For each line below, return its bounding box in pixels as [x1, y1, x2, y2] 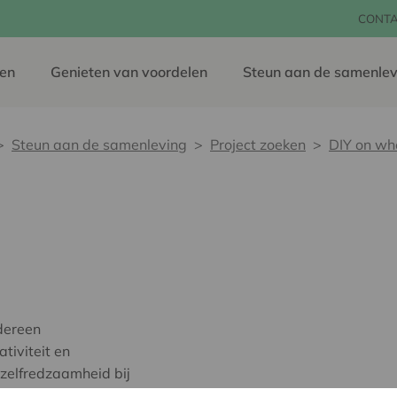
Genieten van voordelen [51, 63, 207, 81]
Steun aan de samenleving [12, 136, 187, 153]
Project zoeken [210, 136, 306, 153]
